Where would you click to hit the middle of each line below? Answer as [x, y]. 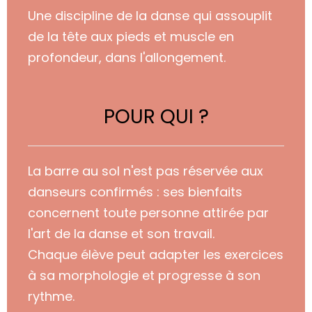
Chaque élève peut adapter [116, 255]
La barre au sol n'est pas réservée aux [146, 171]
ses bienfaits [203, 192]
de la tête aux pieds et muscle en [131, 37]
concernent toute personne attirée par [148, 213]
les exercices [243, 255]
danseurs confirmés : [95, 192]
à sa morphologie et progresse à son [144, 276]
